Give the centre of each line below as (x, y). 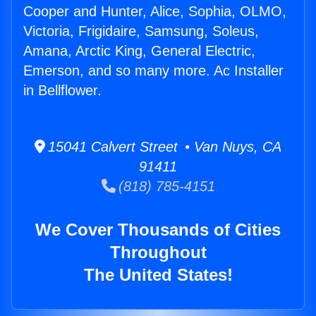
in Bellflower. (62, 91)
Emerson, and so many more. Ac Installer (153, 71)
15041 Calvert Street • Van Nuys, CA (163, 147)
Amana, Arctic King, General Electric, (139, 51)
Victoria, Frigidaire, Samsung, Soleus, (141, 31)
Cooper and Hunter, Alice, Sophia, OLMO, (155, 12)
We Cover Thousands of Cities (158, 230)
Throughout (158, 253)
